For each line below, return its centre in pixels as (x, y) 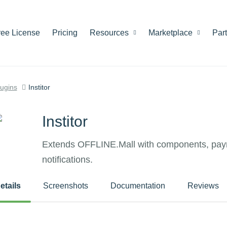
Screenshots (65, 186)
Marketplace (172, 33)
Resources (110, 33)
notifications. (67, 160)
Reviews (203, 186)
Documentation (138, 186)
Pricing (65, 33)
